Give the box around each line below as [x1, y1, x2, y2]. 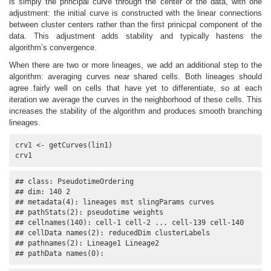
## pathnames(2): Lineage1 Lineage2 [15, 239, 159, 248]
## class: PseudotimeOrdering [15, 177, 138, 186]
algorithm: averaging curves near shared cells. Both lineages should [9, 72, 262, 82]
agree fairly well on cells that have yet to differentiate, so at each [9, 83, 262, 93]
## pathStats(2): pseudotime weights [15, 208, 163, 217]
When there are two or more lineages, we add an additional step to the [9, 60, 262, 70]
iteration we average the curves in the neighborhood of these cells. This [9, 95, 262, 105]
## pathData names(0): [15, 249, 104, 258]
